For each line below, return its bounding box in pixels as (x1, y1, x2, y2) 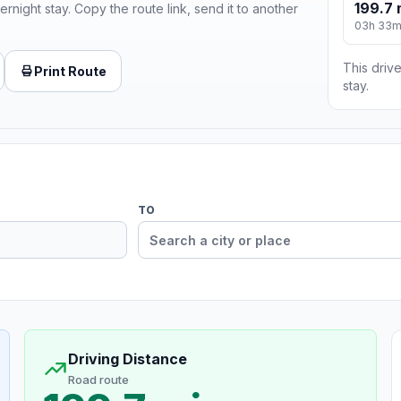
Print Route (34, 63, 107, 79)
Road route (67, 372, 129, 388)
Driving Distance (67, 350, 187, 369)
